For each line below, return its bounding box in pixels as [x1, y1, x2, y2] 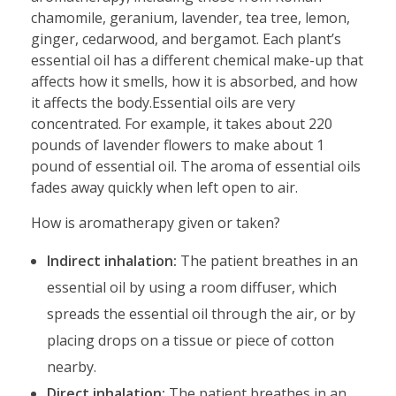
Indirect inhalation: [46, 251, 177, 271]
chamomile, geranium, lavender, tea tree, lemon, [31, 8, 350, 28]
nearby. [46, 357, 96, 377]
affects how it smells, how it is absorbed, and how [31, 72, 357, 92]
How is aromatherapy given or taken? [31, 213, 280, 233]
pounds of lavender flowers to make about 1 [31, 135, 324, 156]
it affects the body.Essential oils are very [31, 93, 295, 113]
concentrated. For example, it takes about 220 [31, 114, 332, 134]
